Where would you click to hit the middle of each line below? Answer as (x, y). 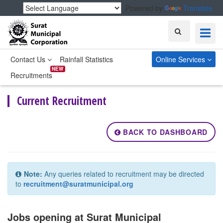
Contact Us (29, 59)
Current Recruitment (62, 101)
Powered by (143, 8)
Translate (198, 8)
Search (185, 30)
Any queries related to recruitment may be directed (123, 174)
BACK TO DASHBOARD (164, 132)
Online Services (181, 59)
